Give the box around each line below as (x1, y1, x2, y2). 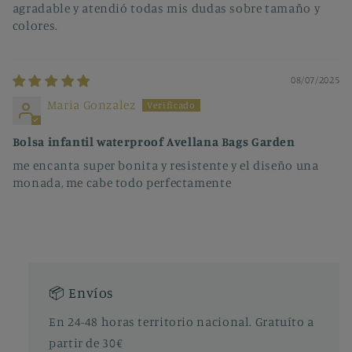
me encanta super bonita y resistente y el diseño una (12, 157, 319, 173)
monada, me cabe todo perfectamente (12, 174, 232, 190)
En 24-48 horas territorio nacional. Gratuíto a (49, 314, 314, 330)
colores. (12, 17, 58, 33)
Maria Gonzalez (46, 97, 136, 112)
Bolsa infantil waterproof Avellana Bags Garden (12, 134, 295, 149)
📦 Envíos (49, 284, 114, 301)
